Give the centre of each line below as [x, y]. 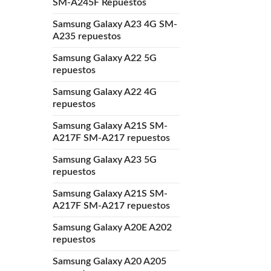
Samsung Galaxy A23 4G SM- [115, 24]
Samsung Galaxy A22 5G [105, 58]
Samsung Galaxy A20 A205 [109, 261]
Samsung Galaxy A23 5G [105, 159]
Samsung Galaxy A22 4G [105, 92]
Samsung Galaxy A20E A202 [112, 227]
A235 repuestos [87, 36]
